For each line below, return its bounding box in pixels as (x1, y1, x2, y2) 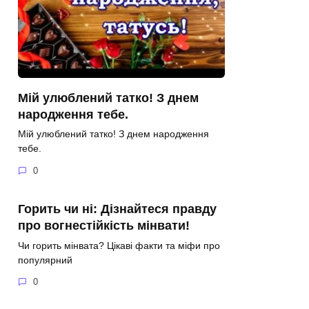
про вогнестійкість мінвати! (18, 218, 190, 232)
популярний (18, 254, 72, 266)
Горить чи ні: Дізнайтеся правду (18, 201, 217, 216)
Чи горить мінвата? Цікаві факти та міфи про (18, 239, 220, 251)
